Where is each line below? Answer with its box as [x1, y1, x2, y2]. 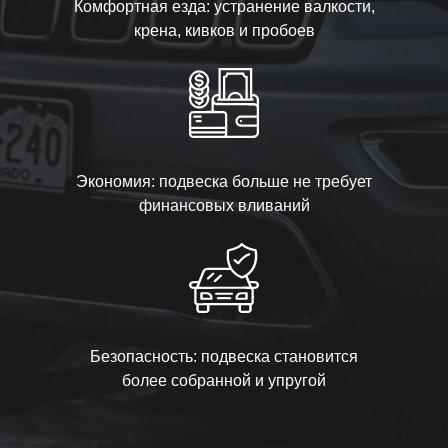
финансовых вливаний [138, 196, 310, 214]
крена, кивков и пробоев [133, 21, 315, 39]
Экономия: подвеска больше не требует [76, 172, 372, 190]
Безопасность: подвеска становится [90, 347, 358, 365]
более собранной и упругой [122, 371, 326, 389]
